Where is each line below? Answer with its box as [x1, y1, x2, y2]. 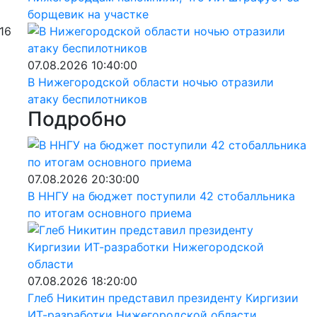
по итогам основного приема [27, 205, 192, 220]
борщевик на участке [27, 6, 149, 21]
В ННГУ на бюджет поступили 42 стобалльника [27, 188, 295, 203]
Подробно [27, 106, 127, 131]
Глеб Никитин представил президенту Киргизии [27, 290, 299, 305]
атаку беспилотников [27, 91, 147, 106]
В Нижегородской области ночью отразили [27, 74, 274, 89]
